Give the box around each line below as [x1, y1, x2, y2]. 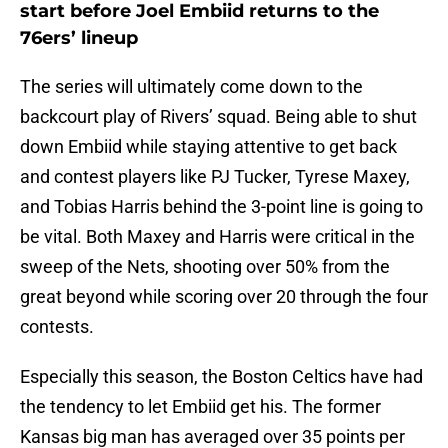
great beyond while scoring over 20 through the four [20, 286, 428, 308]
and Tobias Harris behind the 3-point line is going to [20, 196, 423, 218]
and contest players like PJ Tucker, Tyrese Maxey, [20, 166, 410, 188]
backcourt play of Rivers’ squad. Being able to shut [20, 106, 417, 128]
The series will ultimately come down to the [20, 76, 363, 98]
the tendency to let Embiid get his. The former [20, 396, 381, 418]
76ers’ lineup [20, 27, 138, 50]
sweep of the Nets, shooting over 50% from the [20, 256, 390, 278]
